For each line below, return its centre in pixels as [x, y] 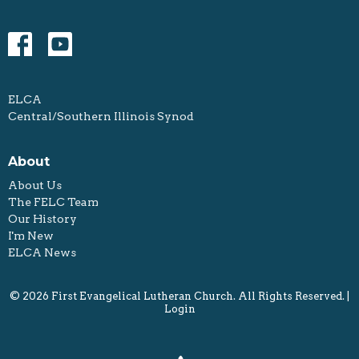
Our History [42, 218]
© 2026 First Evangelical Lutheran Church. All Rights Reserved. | [179, 296]
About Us [35, 185]
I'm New [31, 235]
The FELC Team [53, 202]
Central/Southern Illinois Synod [101, 116]
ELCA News [42, 252]
